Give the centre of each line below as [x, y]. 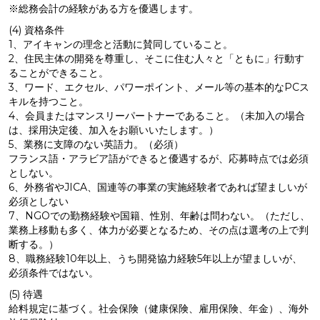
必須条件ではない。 [54, 273]
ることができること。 [59, 73]
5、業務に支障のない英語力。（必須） [96, 144]
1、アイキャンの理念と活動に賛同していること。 [121, 44]
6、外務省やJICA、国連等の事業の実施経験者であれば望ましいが [158, 187]
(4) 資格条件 [36, 30]
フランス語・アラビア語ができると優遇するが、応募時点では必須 [159, 159]
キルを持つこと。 [49, 101]
